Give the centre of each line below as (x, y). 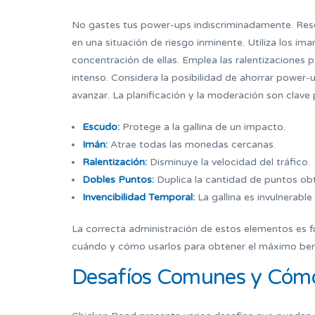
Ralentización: (115, 162)
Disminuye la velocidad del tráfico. (229, 162)
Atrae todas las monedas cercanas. (192, 145)
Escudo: (101, 127)
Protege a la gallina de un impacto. (202, 127)
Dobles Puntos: (118, 180)
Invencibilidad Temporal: (139, 198)
